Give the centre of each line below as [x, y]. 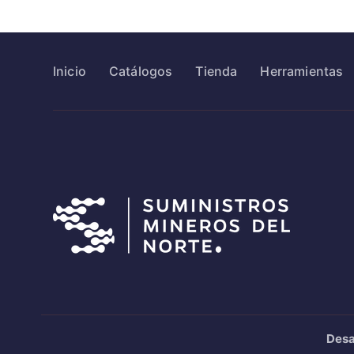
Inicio [70, 71]
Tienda [217, 71]
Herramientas [302, 71]
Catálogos [141, 71]
